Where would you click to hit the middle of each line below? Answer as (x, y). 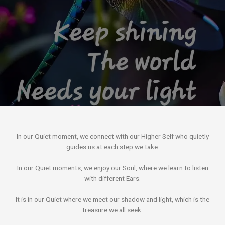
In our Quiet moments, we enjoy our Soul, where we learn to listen (113, 168)
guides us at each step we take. (113, 147)
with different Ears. (113, 179)
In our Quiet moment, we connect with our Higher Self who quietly (113, 136)
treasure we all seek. (113, 210)
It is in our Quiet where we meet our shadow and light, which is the (113, 200)
